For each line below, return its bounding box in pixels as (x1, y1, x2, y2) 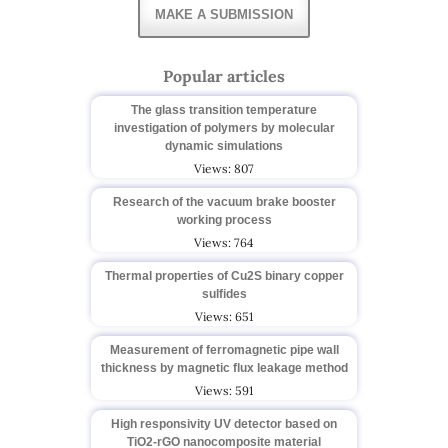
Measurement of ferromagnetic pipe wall (109, 343, 339, 358)
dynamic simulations (165, 139, 283, 154)
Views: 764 (194, 235, 254, 251)
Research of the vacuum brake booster (112, 195, 336, 210)
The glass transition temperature (131, 103, 317, 118)
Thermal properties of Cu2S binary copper (104, 269, 344, 284)
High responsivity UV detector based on (111, 417, 337, 432)
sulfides (201, 287, 247, 302)
